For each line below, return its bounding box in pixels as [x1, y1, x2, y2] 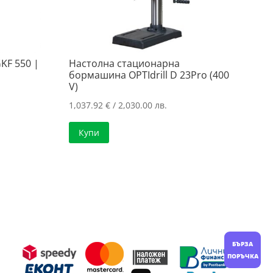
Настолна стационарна [68, 56, 180, 70]
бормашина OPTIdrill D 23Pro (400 [68, 68, 229, 82]
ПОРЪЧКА [227, 252, 258, 260]
